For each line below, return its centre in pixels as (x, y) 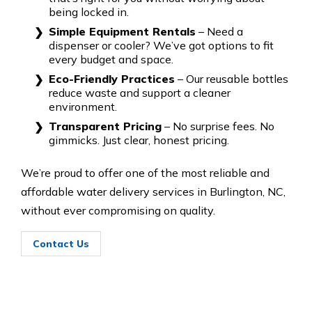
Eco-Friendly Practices (112, 78)
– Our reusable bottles (232, 78)
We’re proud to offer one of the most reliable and (145, 172)
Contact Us (61, 243)
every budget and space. (111, 59)
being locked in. (89, 11)
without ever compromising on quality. (118, 210)
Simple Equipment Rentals (122, 31)
